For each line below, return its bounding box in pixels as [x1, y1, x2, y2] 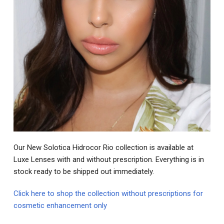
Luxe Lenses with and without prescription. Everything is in [13, 155, 204, 164]
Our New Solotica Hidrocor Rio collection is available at [13, 143, 193, 152]
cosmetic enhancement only [13, 201, 107, 210]
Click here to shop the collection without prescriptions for [13, 189, 203, 198]
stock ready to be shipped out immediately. [13, 167, 156, 176]
